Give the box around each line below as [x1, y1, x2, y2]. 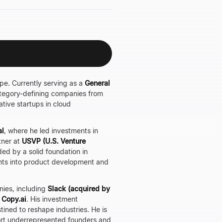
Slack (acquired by [48, 184, 110, 193]
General [85, 79, 110, 87]
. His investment [26, 195, 78, 203]
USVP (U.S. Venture [22, 137, 86, 145]
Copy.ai [1, 195, 26, 203]
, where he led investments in [4, 126, 98, 135]
